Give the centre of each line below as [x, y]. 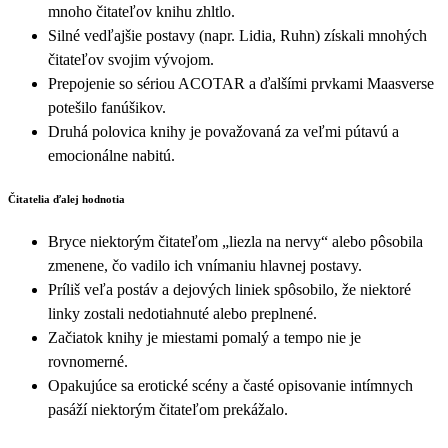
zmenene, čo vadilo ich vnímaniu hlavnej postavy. [205, 265]
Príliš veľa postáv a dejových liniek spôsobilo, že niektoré [229, 289]
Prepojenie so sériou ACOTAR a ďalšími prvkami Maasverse [241, 83]
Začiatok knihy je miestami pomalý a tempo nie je [204, 337]
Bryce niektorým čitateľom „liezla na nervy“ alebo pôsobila [235, 241]
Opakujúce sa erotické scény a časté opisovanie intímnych [230, 385]
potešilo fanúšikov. [107, 107]
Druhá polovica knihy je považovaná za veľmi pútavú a [223, 131]
